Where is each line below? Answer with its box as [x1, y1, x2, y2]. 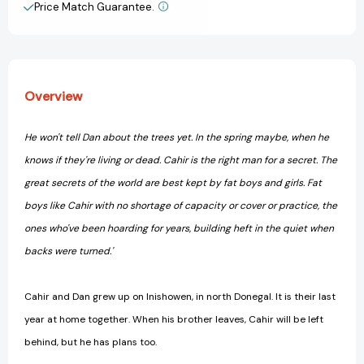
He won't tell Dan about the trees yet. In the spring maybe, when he [24, 130, 329, 144]
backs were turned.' [24, 244, 113, 258]
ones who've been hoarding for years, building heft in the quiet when [24, 221, 334, 235]
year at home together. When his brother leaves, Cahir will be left [24, 312, 323, 326]
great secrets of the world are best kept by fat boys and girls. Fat [24, 175, 322, 189]
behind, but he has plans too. [24, 335, 159, 349]
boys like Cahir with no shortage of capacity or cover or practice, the [24, 198, 337, 212]
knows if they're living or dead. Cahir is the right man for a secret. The [24, 153, 337, 167]
